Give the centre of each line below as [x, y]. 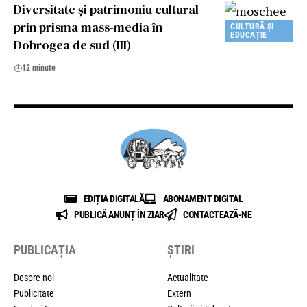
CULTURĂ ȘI [252, 26]
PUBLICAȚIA [45, 249]
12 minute [39, 67]
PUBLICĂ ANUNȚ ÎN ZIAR [119, 214]
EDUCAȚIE [249, 35]
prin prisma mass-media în [88, 27]
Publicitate [34, 293]
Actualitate [188, 277]
